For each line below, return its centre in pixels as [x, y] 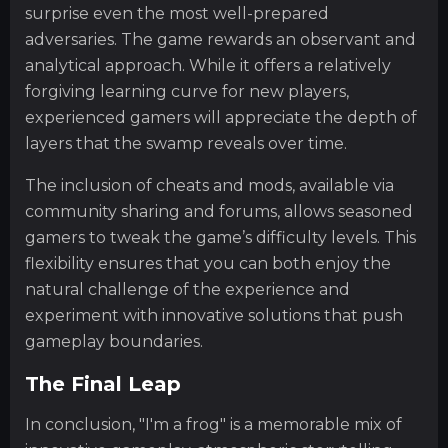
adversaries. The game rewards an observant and [220, 40]
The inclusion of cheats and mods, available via [209, 186]
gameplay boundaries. [114, 342]
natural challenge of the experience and [187, 290]
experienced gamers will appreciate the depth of [221, 118]
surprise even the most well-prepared [177, 14]
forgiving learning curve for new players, [187, 92]
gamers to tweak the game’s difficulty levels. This [220, 238]
